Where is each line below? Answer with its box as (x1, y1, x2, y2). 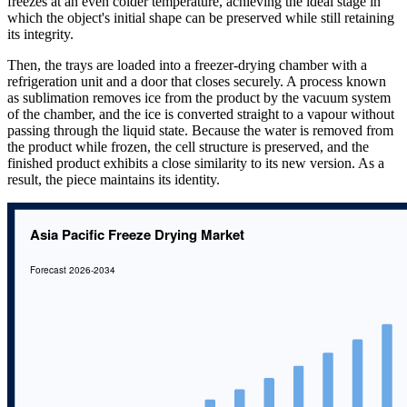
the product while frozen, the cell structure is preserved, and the (7, 138, 369, 154)
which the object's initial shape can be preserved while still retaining (7, 9, 394, 25)
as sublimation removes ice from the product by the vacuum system (7, 89, 391, 105)
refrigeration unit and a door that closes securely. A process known (7, 73, 386, 89)
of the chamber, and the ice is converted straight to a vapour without (7, 105, 394, 122)
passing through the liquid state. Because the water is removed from (7, 122, 393, 138)
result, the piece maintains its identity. (7, 171, 220, 187)
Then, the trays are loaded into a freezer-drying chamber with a (7, 56, 367, 73)
